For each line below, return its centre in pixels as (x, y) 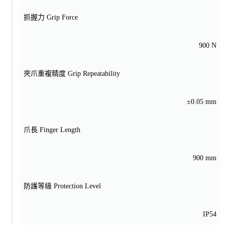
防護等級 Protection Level (62, 186)
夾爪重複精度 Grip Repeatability (72, 73)
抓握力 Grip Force (51, 17)
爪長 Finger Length (52, 130)
